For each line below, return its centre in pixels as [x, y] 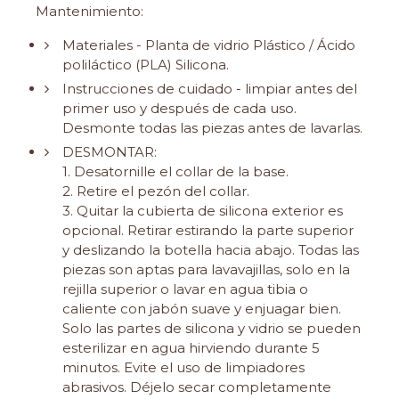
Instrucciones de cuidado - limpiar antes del [210, 89]
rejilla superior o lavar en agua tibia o [185, 289]
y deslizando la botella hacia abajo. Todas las [211, 250]
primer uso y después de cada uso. [179, 109]
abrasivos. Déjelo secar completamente [197, 387]
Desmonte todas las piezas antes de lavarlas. [212, 128]
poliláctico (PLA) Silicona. [146, 65]
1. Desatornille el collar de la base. [175, 172]
